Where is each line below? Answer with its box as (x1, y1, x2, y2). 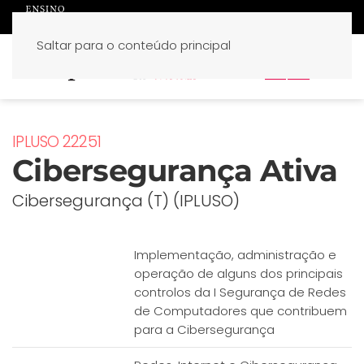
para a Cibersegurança (134, 321, 275, 338)
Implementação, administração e (134, 246, 336, 263)
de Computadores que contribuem (134, 302, 347, 319)
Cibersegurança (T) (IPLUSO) (12, 189, 240, 212)
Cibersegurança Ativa (12, 152, 337, 188)
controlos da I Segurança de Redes (134, 284, 346, 301)
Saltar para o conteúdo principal (37, 37, 231, 54)
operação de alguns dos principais (134, 265, 343, 282)
